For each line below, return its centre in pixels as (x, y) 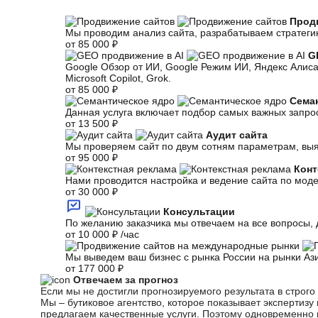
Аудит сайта (237, 135)
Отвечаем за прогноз (126, 280)
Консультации (199, 212)
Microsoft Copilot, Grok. (118, 78)
